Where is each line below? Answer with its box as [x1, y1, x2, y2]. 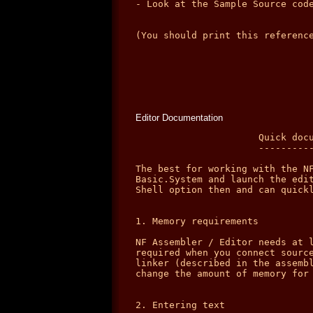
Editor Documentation [136, 112, 223, 123]
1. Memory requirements [136, 216, 259, 226]
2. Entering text [136, 300, 225, 310]
